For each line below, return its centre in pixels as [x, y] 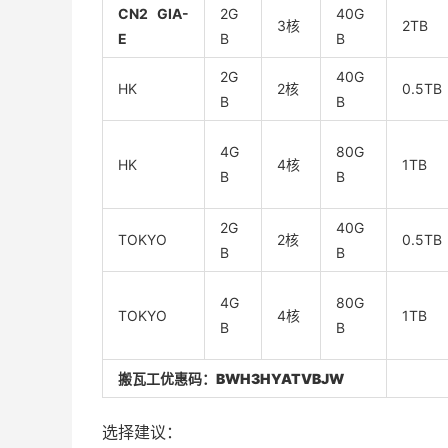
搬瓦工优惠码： [167, 378]
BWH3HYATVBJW [280, 378]
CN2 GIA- [153, 13]
